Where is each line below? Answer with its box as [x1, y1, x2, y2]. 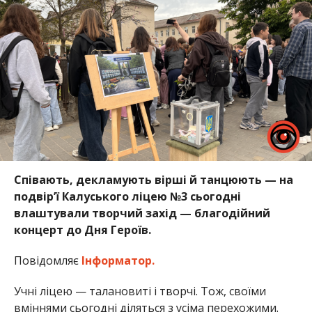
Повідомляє [13, 252, 81, 268]
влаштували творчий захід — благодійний [13, 205, 270, 221]
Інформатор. [81, 252, 155, 268]
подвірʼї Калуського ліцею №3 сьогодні [13, 188, 241, 204]
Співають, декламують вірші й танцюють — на [13, 171, 293, 187]
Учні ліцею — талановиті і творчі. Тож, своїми [13, 283, 266, 299]
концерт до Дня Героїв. [13, 221, 151, 237]
